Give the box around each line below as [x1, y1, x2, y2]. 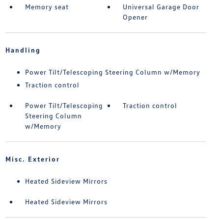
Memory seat [25, 2, 69, 11]
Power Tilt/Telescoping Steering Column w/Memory [25, 68, 200, 77]
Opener [123, 13, 148, 22]
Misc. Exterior [5, 155, 60, 164]
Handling [5, 46, 41, 55]
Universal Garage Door [123, 2, 200, 11]
